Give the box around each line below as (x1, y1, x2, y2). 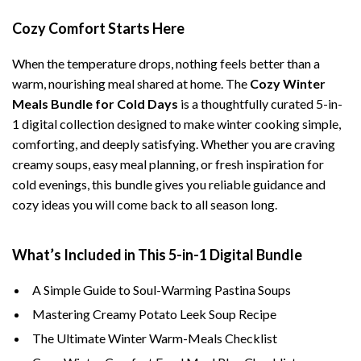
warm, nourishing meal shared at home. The (12, 76, 250, 91)
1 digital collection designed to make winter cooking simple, (12, 116, 341, 131)
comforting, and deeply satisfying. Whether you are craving (12, 136, 335, 151)
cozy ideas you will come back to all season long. (12, 197, 277, 212)
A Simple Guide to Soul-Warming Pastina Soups (32, 282, 291, 297)
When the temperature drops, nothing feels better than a (12, 56, 320, 71)
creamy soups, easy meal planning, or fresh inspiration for (12, 156, 324, 172)
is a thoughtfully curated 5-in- (178, 96, 342, 111)
